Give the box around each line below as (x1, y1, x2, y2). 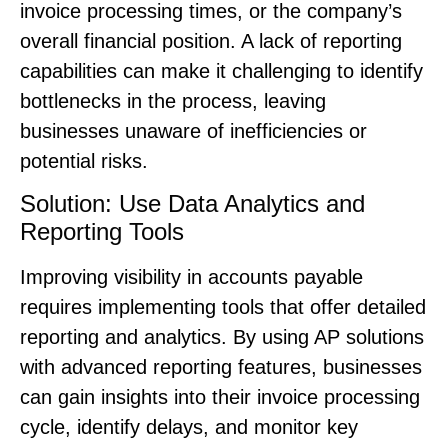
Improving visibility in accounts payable (20, 265, 363, 288)
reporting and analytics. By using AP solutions (20, 325, 424, 348)
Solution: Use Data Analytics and (20, 189, 365, 217)
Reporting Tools (20, 217, 184, 245)
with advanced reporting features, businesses (20, 355, 422, 378)
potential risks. (20, 149, 148, 172)
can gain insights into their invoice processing (20, 385, 420, 408)
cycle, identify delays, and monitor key (20, 415, 358, 438)
